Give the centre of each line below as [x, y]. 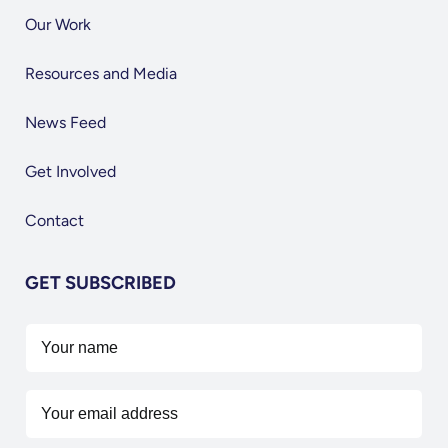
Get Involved [70, 172]
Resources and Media [100, 74]
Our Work [57, 25]
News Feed [65, 123]
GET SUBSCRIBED [100, 283]
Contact [54, 221]
